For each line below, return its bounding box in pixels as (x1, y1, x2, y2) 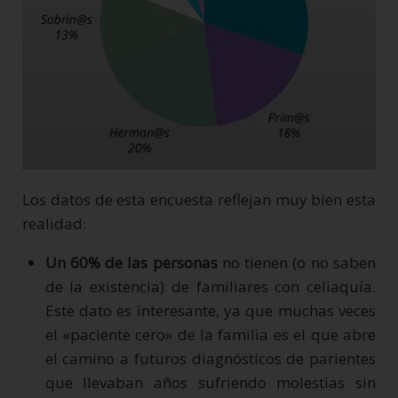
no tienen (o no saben (217, 252, 377, 274)
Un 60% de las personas (44, 252, 218, 274)
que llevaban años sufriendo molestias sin (44, 372, 376, 394)
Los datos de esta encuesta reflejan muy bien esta (22, 189, 376, 211)
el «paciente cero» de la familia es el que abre (44, 324, 376, 346)
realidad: (22, 213, 86, 235)
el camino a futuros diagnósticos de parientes (44, 348, 376, 370)
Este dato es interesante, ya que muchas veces (44, 300, 376, 322)
